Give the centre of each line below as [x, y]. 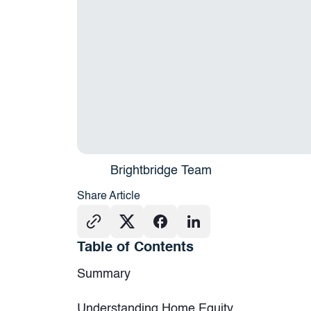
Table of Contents [135, 248]
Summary [103, 274]
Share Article [108, 196]
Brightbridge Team [161, 171]
